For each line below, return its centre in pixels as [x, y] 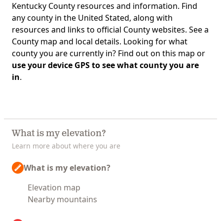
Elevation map [54, 187]
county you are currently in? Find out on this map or [109, 53]
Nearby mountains [62, 199]
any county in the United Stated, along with [92, 18]
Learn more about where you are [66, 146]
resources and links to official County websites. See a [110, 30]
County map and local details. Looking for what [100, 41]
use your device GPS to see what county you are [105, 65]
